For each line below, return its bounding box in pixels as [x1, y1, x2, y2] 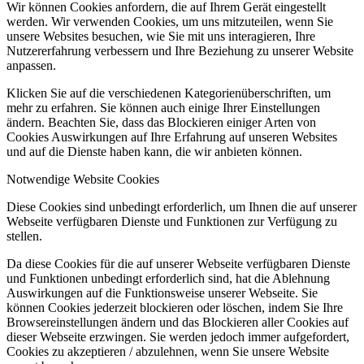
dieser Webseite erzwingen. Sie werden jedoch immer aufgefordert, [6, 330, 349, 344]
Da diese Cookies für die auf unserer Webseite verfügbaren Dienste [6, 257, 350, 271]
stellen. [6, 229, 42, 244]
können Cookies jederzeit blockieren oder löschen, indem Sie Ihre [6, 301, 343, 315]
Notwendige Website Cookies [6, 172, 159, 187]
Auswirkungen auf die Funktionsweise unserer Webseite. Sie [6, 286, 318, 301]
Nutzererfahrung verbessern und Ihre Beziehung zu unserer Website [6, 44, 353, 58]
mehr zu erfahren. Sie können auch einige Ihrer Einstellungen [6, 101, 320, 115]
